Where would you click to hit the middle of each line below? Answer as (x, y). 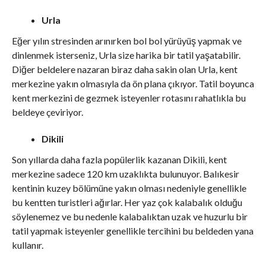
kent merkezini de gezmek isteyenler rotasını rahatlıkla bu (129, 97)
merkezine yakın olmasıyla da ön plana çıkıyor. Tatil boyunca (133, 83)
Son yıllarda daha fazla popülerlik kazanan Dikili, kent (119, 159)
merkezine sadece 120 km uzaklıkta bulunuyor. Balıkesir (125, 173)
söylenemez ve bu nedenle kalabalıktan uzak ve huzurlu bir (129, 216)
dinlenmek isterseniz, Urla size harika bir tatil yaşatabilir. (126, 55)
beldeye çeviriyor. (47, 112)
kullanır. (27, 245)
